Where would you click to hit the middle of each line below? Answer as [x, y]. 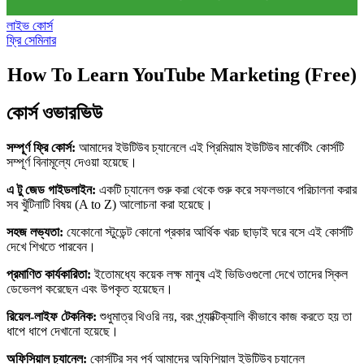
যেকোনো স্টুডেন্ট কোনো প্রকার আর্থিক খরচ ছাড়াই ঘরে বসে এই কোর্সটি [208, 232]
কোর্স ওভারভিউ [54, 113]
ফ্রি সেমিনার [31, 41]
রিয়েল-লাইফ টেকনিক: [52, 317]
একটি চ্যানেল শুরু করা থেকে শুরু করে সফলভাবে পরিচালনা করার [226, 190]
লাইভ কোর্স [30, 26]
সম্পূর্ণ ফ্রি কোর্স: [41, 148]
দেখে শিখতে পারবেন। [51, 247]
